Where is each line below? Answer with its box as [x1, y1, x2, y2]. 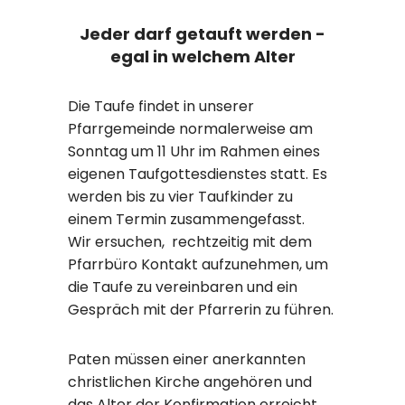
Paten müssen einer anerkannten [68, 348, 306, 370]
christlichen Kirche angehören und [68, 371, 312, 392]
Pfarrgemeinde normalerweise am [68, 118, 313, 139]
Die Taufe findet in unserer [68, 95, 254, 117]
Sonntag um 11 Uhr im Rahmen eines [68, 140, 320, 162]
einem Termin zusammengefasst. [68, 208, 308, 230]
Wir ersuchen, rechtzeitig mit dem [68, 231, 312, 252]
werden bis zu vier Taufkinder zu [68, 185, 293, 207]
